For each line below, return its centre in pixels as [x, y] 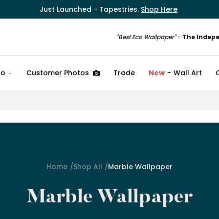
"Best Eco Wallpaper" [147, 37]
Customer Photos [58, 73]
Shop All [88, 167]
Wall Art [188, 73]
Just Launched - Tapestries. [90, 9]
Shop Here [159, 9]
